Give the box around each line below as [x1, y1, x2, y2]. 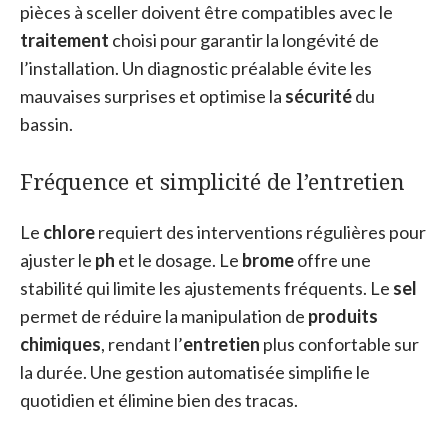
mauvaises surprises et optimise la [20, 84, 285, 107]
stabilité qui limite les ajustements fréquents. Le [20, 276, 393, 299]
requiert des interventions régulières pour [95, 220, 426, 243]
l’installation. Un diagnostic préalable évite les [20, 56, 372, 79]
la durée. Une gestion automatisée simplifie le [20, 360, 370, 383]
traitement [20, 28, 109, 51]
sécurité [285, 84, 352, 107]
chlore [43, 220, 95, 243]
